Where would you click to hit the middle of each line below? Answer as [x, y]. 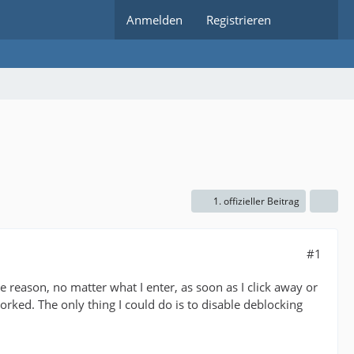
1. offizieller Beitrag [256, 201]
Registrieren [239, 20]
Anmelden [154, 20]
